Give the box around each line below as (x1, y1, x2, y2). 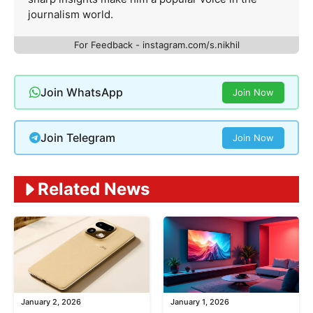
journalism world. (28, 8, 113, 22)
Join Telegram (40, 130, 115, 145)
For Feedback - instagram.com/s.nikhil (73, 39, 240, 51)
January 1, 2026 (170, 297, 229, 307)
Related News (38, 179, 150, 200)
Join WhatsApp (40, 85, 123, 99)
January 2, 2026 (21, 297, 81, 307)
